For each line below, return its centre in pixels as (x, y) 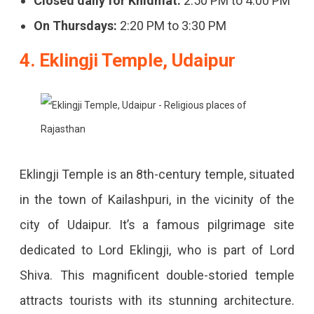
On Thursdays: (75, 26)
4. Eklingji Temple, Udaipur (127, 61)
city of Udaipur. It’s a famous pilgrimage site (157, 225)
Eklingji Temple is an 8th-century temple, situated (157, 175)
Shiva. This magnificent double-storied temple (157, 275)
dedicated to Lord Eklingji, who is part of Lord (157, 250)
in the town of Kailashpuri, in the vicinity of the (157, 200)
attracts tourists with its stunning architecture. (157, 301)
